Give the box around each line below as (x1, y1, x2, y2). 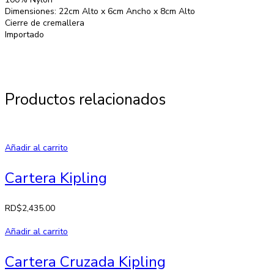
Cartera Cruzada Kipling (5, 251, 166, 272)
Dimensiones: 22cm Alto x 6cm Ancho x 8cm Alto (5, 5, 195, 17)
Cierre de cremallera (5, 17, 84, 29)
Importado (5, 28, 44, 40)
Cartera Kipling (5, 168, 107, 188)
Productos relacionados (5, 89, 166, 110)
